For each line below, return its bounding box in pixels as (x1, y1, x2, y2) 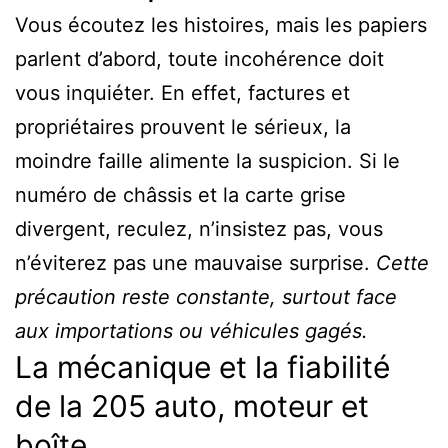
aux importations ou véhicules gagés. (15, 318, 368, 343)
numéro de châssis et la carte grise (15, 182, 346, 207)
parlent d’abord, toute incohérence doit (15, 46, 384, 71)
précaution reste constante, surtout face (15, 284, 397, 309)
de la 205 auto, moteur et (15, 387, 369, 424)
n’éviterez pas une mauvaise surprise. (15, 250, 376, 275)
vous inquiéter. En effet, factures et (15, 80, 350, 105)
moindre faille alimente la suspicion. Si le (15, 148, 400, 173)
